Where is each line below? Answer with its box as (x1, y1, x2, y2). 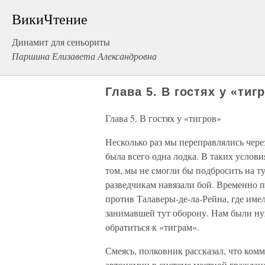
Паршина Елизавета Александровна (12, 50, 157, 62)
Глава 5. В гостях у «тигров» (105, 112, 221, 124)
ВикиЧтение (12, 9, 88, 28)
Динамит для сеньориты (12, 35, 110, 48)
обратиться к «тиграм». (105, 221, 199, 233)
